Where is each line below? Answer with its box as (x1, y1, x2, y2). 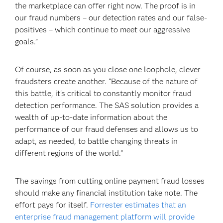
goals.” (15, 37, 38, 46)
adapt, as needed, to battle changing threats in (15, 136, 178, 146)
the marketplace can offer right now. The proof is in (15, 1, 196, 10)
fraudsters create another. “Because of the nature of (15, 77, 198, 86)
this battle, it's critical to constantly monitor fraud (15, 89, 192, 98)
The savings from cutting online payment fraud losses (15, 176, 205, 186)
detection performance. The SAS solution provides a (15, 101, 199, 110)
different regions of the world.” (15, 148, 123, 158)
